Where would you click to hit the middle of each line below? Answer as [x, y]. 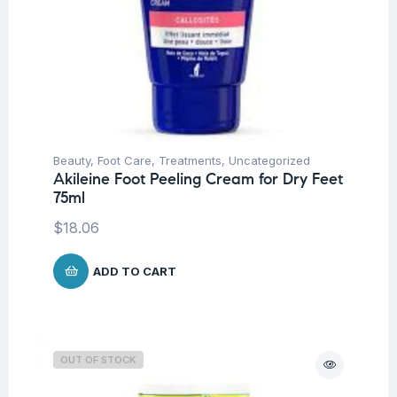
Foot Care [125, 160]
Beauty [72, 160]
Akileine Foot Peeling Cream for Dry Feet [198, 179]
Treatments [190, 160]
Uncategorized [269, 160]
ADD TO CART [135, 271]
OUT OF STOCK [98, 359]
